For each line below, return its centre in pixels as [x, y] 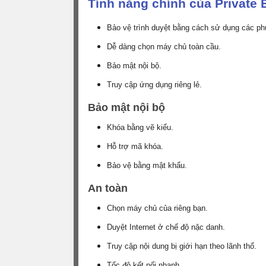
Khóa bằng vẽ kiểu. [140, 127]
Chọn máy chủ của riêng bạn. [157, 208]
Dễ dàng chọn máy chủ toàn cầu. [164, 46]
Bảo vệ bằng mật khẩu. [147, 165]
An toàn [108, 188]
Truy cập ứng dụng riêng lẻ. [154, 84]
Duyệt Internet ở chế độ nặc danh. [166, 227]
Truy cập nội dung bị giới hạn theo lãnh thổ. [182, 246]
